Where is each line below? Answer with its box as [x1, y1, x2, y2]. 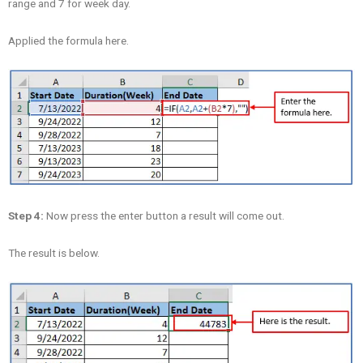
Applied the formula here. [8, 34, 129, 48]
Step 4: [8, 209, 44, 223]
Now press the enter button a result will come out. [44, 209, 284, 223]
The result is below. [8, 246, 100, 260]
